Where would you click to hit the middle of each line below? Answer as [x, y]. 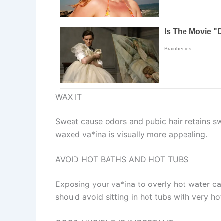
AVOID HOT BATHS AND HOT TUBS [122, 160]
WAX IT [69, 96]
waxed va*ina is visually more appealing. [131, 134]
